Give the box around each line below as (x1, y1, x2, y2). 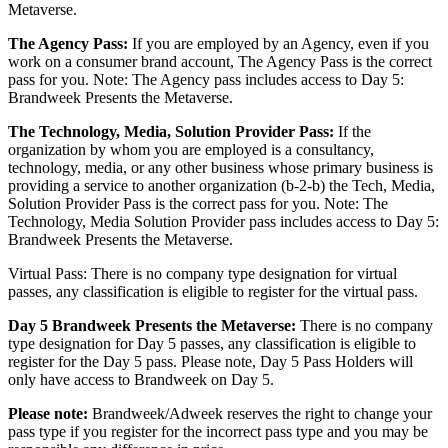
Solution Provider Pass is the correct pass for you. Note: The (8, 195, 388, 212)
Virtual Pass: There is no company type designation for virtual (8, 265, 397, 282)
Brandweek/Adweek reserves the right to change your (88, 405, 432, 422)
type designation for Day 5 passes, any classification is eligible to (8, 335, 416, 352)
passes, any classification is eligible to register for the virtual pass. (8, 283, 426, 300)
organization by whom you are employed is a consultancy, (8, 141, 374, 158)
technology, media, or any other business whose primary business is (8, 159, 433, 176)
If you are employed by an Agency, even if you (128, 35, 429, 52)
